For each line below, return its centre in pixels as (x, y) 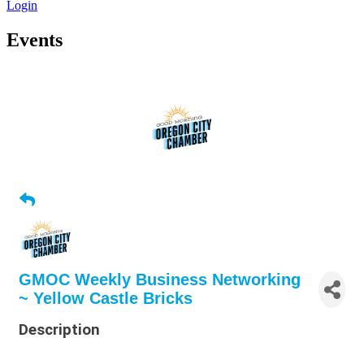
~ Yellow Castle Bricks (106, 299)
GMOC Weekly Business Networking (160, 280)
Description (59, 330)
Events (35, 39)
